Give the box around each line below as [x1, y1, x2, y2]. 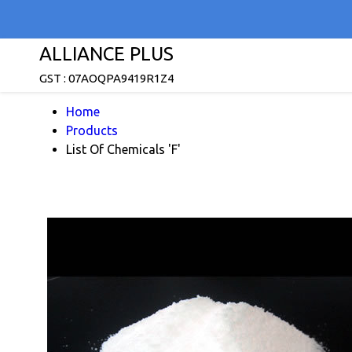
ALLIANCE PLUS [39, 43, 174, 64]
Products [66, 123, 118, 137]
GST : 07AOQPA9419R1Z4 [39, 71, 174, 85]
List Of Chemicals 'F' [66, 142, 181, 156]
